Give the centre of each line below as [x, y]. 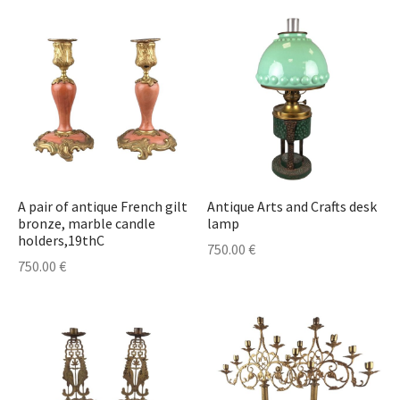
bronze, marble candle [87, 224]
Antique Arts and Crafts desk [292, 207]
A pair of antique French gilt [103, 207]
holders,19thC [61, 241]
